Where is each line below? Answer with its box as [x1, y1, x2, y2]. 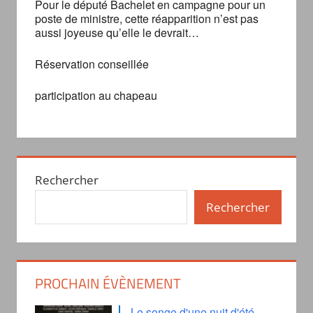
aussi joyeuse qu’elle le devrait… [34, 24, 199, 41]
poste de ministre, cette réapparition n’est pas [34, 10, 259, 27]
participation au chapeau [34, 87, 157, 103]
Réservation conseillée [34, 55, 149, 72]
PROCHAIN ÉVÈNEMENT [34, 272, 181, 295]
